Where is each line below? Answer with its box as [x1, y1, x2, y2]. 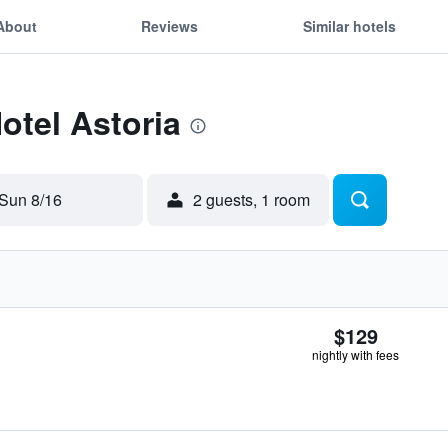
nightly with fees [312, 346, 399, 363]
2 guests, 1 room [193, 188, 310, 211]
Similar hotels [302, 15, 396, 36]
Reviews [141, 15, 199, 36]
